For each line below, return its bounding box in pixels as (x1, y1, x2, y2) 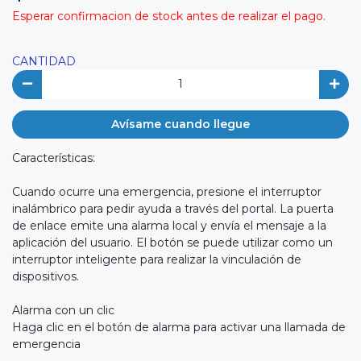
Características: (12, 151, 95, 166)
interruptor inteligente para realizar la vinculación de (12, 252, 301, 268)
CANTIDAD (12, 54, 76, 69)
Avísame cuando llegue (111, 116, 250, 131)
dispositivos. (12, 269, 79, 284)
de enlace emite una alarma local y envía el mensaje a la (12, 218, 326, 234)
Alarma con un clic (12, 303, 114, 318)
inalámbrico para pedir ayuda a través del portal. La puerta (12, 201, 334, 217)
